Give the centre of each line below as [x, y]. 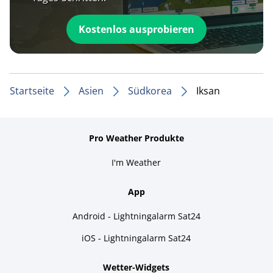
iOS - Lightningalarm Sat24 [136, 238]
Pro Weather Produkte [136, 138]
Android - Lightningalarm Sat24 [136, 216]
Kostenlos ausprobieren [136, 29]
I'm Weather [136, 162]
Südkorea [150, 90]
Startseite [32, 90]
